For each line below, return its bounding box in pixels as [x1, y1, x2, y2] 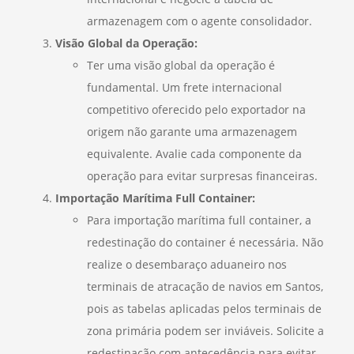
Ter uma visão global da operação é [87, 57, 275, 73]
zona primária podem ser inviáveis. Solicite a [87, 322, 324, 338]
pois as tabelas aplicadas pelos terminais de [87, 300, 322, 316]
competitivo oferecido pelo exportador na [87, 101, 306, 117]
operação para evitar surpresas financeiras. [87, 168, 318, 183]
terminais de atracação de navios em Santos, [87, 278, 323, 294]
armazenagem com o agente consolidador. [87, 13, 312, 28]
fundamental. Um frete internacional [87, 79, 282, 95]
